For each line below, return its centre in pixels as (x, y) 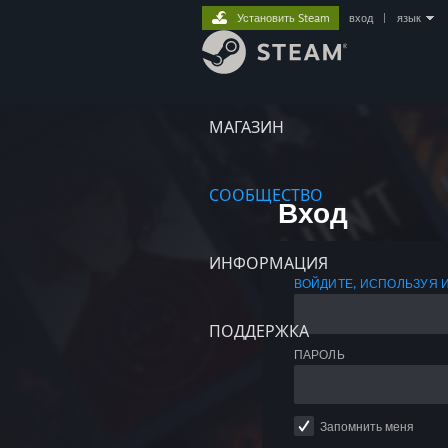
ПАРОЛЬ (319, 354)
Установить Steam (283, 18)
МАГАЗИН (246, 127)
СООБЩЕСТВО (266, 195)
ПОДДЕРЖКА (259, 331)
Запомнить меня (366, 426)
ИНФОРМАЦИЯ (268, 263)
